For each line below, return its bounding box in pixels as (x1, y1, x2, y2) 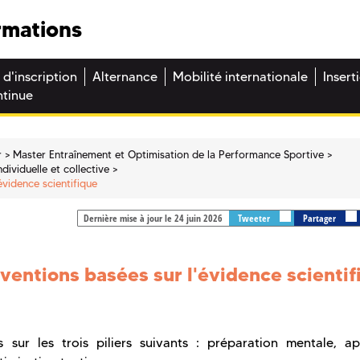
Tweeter (237, 211, 272, 226)
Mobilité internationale (173, 69, 308, 85)
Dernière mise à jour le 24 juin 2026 (83, 211, 223, 226)
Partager (302, 211, 338, 226)
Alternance (92, 69, 157, 85)
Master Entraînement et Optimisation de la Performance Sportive (13, 147, 325, 161)
